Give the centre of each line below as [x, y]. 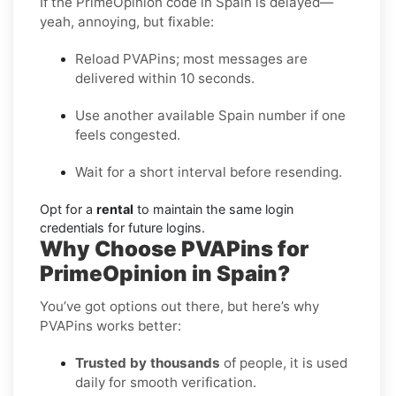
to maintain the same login [213, 209]
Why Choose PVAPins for [174, 248]
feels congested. [128, 134]
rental [115, 209]
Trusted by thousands [148, 362]
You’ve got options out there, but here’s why [179, 306]
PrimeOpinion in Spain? [165, 273]
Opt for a [68, 209]
